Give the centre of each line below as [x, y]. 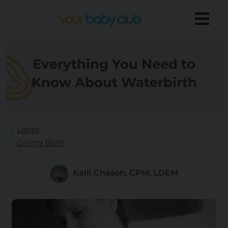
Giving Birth [41, 143]
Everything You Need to [114, 64]
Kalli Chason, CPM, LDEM [125, 173]
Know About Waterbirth [114, 83]
